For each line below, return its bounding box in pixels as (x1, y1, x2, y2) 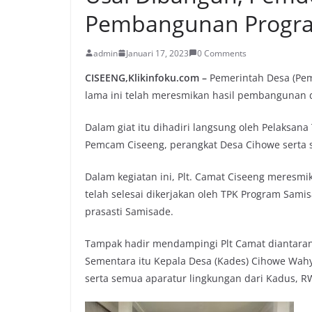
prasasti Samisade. (85, 204, 173, 218)
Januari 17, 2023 (126, 47, 189, 59)
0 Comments (197, 47, 247, 59)
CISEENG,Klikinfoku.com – (85, 70, 207, 84)
